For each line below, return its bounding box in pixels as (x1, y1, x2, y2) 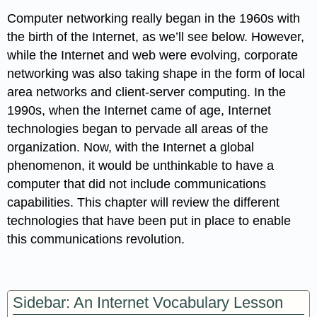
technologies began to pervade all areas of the (7, 121, 269, 136)
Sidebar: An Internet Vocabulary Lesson (13, 293, 284, 311)
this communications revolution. (7, 231, 185, 246)
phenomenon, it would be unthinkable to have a (7, 158, 275, 173)
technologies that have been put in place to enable (7, 213, 292, 228)
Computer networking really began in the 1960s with (7, 11, 301, 25)
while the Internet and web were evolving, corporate (7, 47, 299, 62)
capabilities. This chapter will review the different (7, 195, 280, 209)
